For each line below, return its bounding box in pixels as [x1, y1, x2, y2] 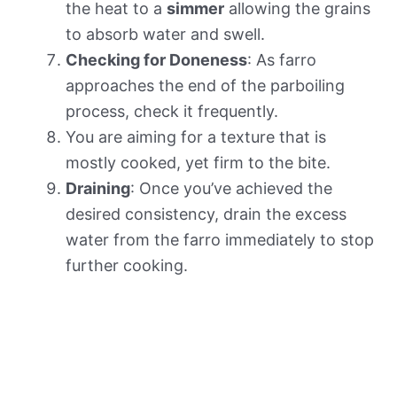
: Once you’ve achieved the [130, 179, 332, 198]
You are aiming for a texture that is [66, 128, 326, 147]
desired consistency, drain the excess [66, 205, 346, 224]
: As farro [247, 51, 316, 70]
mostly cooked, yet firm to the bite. [66, 153, 331, 173]
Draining [66, 179, 130, 198]
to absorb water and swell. [66, 25, 265, 44]
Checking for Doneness [66, 51, 247, 70]
